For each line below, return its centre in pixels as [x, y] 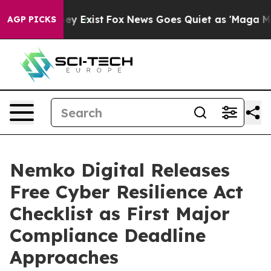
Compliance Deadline [108, 235]
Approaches [64, 257]
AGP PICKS [32, 19]
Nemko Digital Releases [120, 170]
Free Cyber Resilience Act [126, 192]
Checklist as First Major [120, 214]
